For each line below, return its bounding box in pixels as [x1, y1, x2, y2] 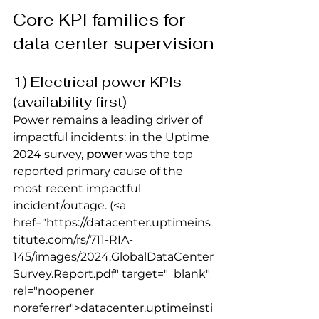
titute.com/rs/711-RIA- [13, 232, 133, 246]
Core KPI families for [13, 8, 189, 31]
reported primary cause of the [13, 164, 186, 178]
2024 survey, [13, 147, 86, 161]
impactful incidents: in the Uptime [13, 130, 212, 144]
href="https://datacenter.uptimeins [13, 215, 211, 229]
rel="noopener [13, 283, 97, 298]
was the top [122, 147, 196, 161]
